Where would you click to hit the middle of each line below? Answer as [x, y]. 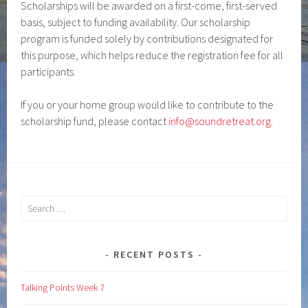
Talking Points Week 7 [63, 287]
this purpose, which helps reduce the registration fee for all [152, 55]
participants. [48, 71]
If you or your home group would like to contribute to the [147, 104]
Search [34, 203]
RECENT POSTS [154, 254]
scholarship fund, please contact [95, 121]
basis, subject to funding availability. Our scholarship [136, 22]
